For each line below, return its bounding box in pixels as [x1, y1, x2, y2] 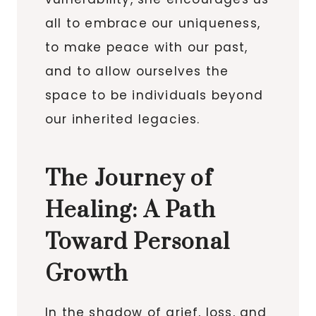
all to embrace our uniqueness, [45, 14, 260, 32]
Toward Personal [45, 227, 230, 257]
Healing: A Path [45, 195, 216, 225]
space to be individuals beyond [45, 86, 263, 104]
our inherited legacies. [45, 110, 200, 128]
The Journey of [45, 164, 212, 193]
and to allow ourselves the [45, 62, 229, 80]
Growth [45, 259, 129, 288]
